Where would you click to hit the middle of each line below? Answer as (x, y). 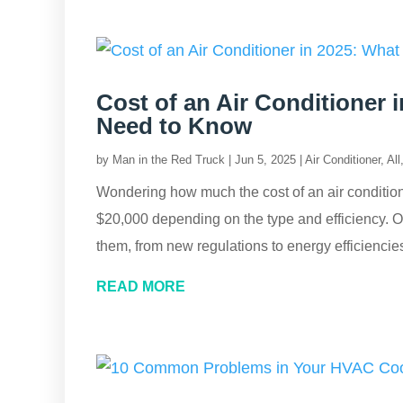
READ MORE (141, 287)
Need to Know (174, 126)
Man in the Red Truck (169, 160)
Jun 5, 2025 (265, 160)
